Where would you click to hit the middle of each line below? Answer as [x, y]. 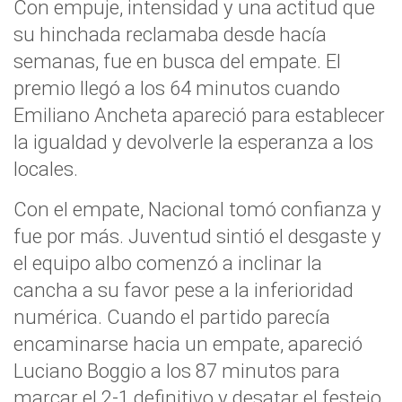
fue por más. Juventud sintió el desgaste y [197, 236]
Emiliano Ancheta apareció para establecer [199, 115]
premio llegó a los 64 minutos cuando [177, 88]
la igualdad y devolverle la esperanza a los [193, 142]
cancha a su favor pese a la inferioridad [184, 290]
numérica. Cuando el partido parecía [172, 317]
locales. [46, 169]
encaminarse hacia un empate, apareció [188, 344]
